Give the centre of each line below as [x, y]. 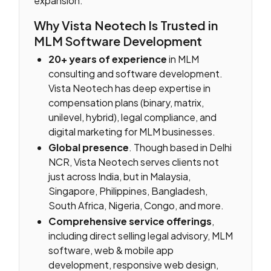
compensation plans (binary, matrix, [126, 103]
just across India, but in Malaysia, [120, 176]
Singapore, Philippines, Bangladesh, [128, 191]
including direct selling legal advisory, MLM [141, 235]
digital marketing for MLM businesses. [132, 132]
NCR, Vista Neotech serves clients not [134, 162]
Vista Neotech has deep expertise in [130, 88]
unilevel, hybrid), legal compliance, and [133, 117]
